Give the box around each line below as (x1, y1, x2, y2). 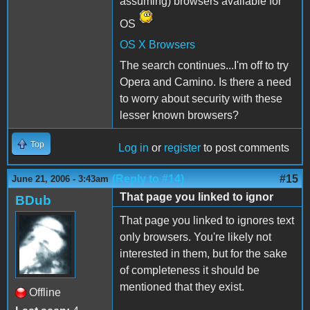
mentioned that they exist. (120, 280, 244, 293)
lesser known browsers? (120, 109, 239, 121)
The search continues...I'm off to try (120, 59, 289, 71)
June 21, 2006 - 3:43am (12, 173, 109, 184)
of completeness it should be (120, 264, 259, 276)
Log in (118, 141, 149, 154)
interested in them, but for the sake (120, 247, 287, 259)
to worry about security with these (120, 92, 282, 104)
